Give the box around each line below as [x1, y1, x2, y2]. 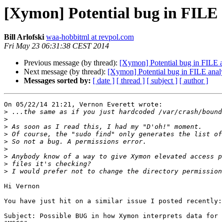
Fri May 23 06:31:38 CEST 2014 [4, 42, 109, 51]
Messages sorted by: [24, 76, 91, 85]
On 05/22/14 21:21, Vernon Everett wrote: [4, 101, 163, 109]
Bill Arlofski [4, 33, 44, 42]
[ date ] [93, 76, 114, 85]
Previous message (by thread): [24, 58, 119, 67]
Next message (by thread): [24, 67, 108, 76]
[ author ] [179, 76, 208, 85]
